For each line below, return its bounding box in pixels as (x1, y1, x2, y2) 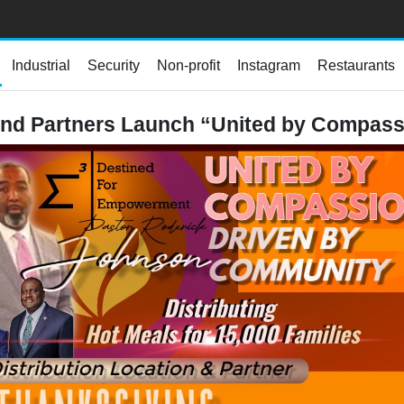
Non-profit (157, 57, 220, 73)
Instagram (237, 57, 300, 73)
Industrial (12, 57, 70, 73)
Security (87, 57, 140, 73)
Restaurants (317, 57, 395, 73)
